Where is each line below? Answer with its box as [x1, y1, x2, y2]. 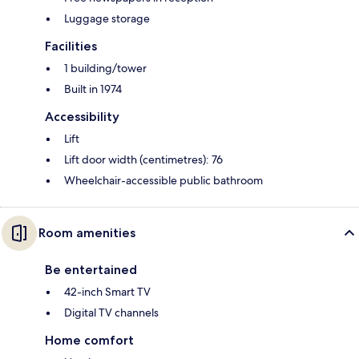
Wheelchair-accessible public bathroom [64, 173, 263, 188]
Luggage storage [64, 11, 150, 26]
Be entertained [45, 262, 137, 278]
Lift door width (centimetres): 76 [64, 152, 223, 167]
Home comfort [45, 333, 134, 349]
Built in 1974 [64, 82, 122, 97]
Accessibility [45, 109, 119, 125]
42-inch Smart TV [64, 284, 151, 300]
